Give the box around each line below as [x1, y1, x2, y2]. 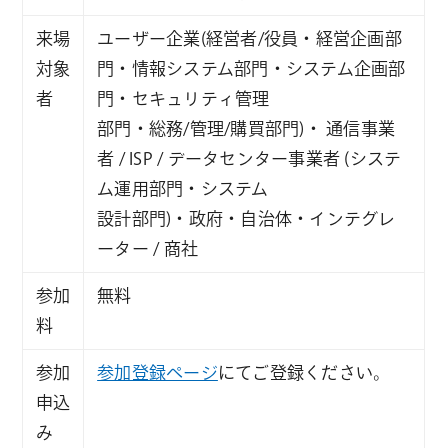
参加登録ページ [97, 364, 218, 382]
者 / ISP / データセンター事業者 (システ [97, 150, 402, 168]
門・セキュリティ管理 [97, 90, 270, 108]
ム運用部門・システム [97, 180, 269, 198]
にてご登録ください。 [217, 364, 391, 382]
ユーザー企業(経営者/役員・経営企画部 [97, 30, 402, 48]
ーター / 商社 [97, 240, 199, 258]
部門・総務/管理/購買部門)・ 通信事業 [97, 120, 396, 138]
